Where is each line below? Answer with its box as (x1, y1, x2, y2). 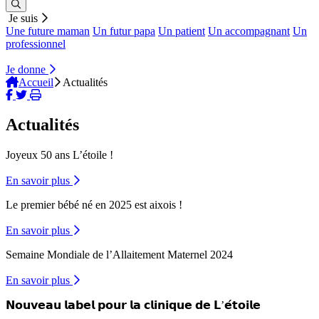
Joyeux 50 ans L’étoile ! (6, 149, 113, 162)
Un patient (158, 24, 205, 37)
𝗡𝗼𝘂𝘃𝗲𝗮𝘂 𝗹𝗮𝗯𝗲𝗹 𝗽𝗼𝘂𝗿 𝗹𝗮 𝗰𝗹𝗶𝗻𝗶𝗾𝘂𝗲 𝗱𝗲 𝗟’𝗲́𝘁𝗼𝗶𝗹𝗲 (6, 299, 261, 312)
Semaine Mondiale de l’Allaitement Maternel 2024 (6, 249, 233, 261)
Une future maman (6, 24, 90, 37)
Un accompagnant (208, 24, 290, 37)
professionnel (6, 37, 66, 50)
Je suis (9, 11, 41, 24)
